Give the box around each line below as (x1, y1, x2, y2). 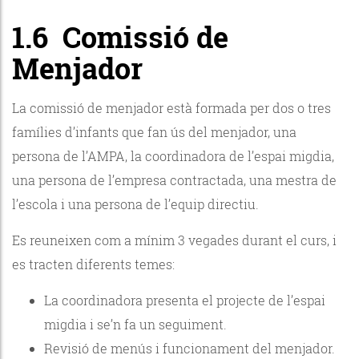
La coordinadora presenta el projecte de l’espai (44, 291, 325, 309)
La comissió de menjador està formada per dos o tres (12, 99, 331, 116)
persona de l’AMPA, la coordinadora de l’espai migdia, (12, 147, 334, 164)
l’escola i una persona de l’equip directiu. (12, 195, 262, 212)
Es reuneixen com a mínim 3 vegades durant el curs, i (12, 231, 337, 248)
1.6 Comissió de (12, 17, 228, 56)
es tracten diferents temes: (12, 255, 178, 272)
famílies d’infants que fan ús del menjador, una (12, 123, 296, 140)
